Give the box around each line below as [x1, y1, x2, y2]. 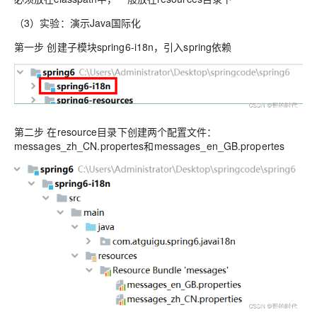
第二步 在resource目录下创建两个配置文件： [14, 124, 217, 139]
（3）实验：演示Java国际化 [14, 16, 142, 30]
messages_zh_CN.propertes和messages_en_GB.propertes [14, 138, 285, 153]
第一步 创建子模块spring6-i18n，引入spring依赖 [14, 40, 232, 54]
